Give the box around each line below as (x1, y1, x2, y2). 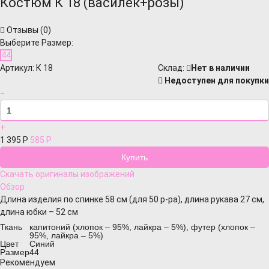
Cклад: (158, 63, 186, 73)
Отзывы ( (5, 25, 43, 35)
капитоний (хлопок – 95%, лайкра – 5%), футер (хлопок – (29, 222, 255, 232)
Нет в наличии (191, 63, 250, 73)
